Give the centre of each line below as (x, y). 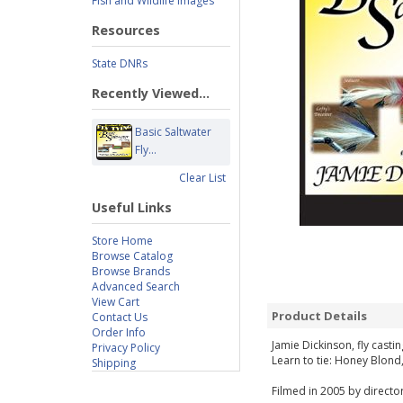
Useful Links (132, 207)
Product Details (319, 316)
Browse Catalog (132, 256)
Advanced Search (136, 287)
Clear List (202, 178)
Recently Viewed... (151, 93)
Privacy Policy (126, 348)
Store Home (122, 241)
